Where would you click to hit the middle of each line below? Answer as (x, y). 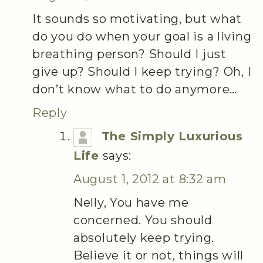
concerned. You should (143, 220)
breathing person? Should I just (129, 54)
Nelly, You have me (131, 202)
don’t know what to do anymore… (135, 89)
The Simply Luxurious (172, 136)
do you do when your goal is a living (142, 36)
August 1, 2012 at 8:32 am (150, 179)
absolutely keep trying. (144, 237)
